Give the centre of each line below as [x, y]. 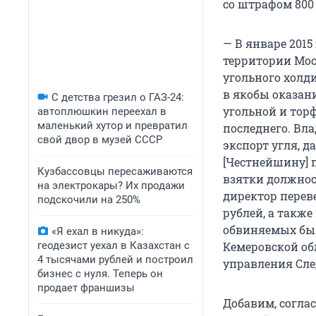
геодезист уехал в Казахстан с [114, 245]
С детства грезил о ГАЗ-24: [118, 97]
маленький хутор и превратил [113, 126]
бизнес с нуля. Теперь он [100, 274]
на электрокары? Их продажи [111, 186]
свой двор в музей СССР [100, 140]
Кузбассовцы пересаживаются [115, 171]
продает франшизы [86, 288]
